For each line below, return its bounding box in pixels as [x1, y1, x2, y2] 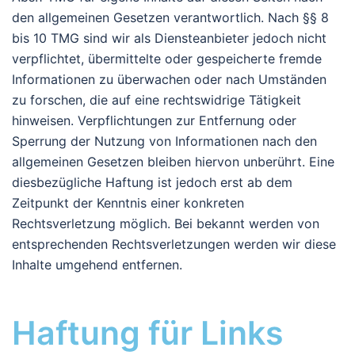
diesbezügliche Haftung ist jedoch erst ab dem [12, 174, 292, 190]
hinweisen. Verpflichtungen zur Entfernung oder [12, 112, 296, 128]
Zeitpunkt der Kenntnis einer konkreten [12, 194, 244, 211]
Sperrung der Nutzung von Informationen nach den [12, 132, 317, 149]
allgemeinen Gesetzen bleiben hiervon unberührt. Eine [12, 153, 334, 170]
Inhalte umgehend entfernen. [12, 256, 182, 273]
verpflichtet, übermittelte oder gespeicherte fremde [12, 50, 322, 67]
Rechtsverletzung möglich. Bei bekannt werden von [12, 215, 319, 231]
